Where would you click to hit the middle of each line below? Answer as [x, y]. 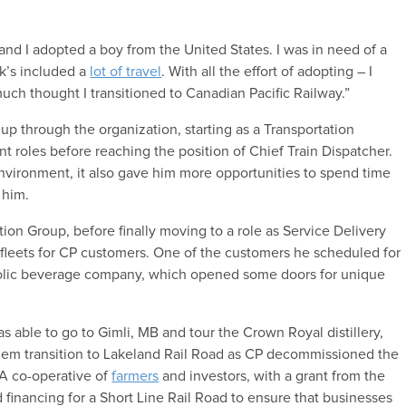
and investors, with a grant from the [272, 377]
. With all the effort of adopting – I [267, 72]
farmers [135, 377]
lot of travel [126, 72]
